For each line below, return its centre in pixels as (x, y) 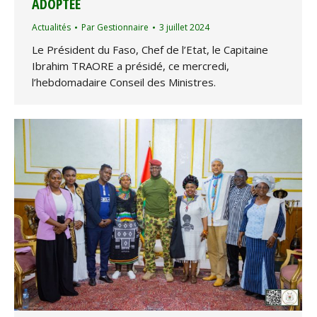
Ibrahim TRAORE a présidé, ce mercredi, (131, 66)
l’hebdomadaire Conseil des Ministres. (124, 82)
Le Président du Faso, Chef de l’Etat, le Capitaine (150, 50)
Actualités (51, 28)
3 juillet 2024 (184, 28)
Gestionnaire (123, 28)
